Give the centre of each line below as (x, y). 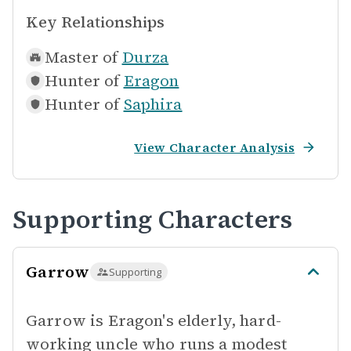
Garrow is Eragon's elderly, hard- (154, 320)
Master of (81, 57)
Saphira (153, 104)
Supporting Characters (153, 219)
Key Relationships (95, 22)
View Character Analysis (214, 147)
